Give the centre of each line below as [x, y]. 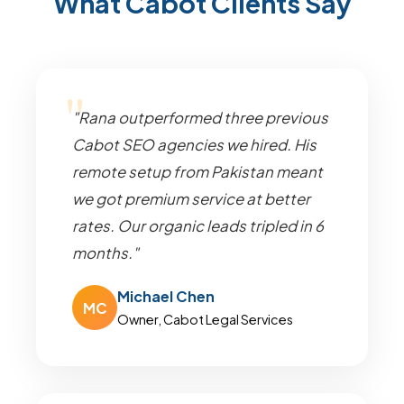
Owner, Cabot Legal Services [205, 319]
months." [106, 253]
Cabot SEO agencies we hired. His [194, 145]
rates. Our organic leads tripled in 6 [198, 226]
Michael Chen [166, 296]
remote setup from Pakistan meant [197, 172]
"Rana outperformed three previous [200, 118]
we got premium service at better [191, 199]
